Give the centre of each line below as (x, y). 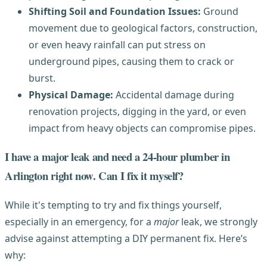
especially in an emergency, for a (79, 221)
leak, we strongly (218, 221)
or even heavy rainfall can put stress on (117, 44)
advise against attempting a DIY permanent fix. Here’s (126, 238)
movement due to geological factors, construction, (143, 28)
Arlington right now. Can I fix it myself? (94, 176)
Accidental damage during (174, 94)
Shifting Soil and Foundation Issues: (115, 11)
